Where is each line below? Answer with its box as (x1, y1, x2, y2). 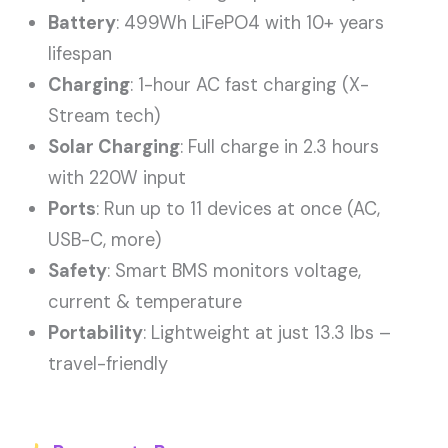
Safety (48, 258, 108, 283)
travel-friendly (48, 351, 169, 376)
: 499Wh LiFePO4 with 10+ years (116, 10, 385, 35)
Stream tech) (48, 103, 161, 128)
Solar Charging (48, 134, 181, 159)
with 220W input (48, 165, 187, 190)
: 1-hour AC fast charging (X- (130, 72, 370, 97)
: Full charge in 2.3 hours (180, 134, 380, 159)
